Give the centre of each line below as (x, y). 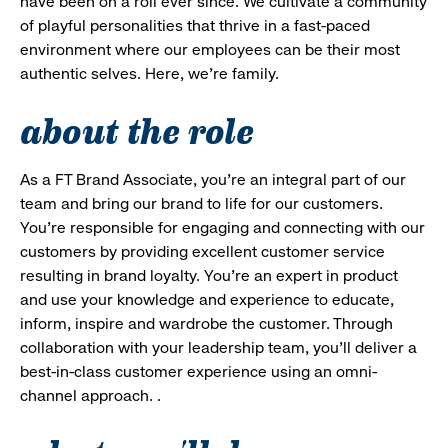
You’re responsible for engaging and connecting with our (222, 227)
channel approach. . (90, 395)
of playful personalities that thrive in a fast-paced (195, 25)
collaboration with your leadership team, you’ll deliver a (218, 347)
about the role (137, 128)
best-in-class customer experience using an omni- (198, 371)
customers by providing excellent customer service (202, 251)
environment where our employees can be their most (210, 49)
